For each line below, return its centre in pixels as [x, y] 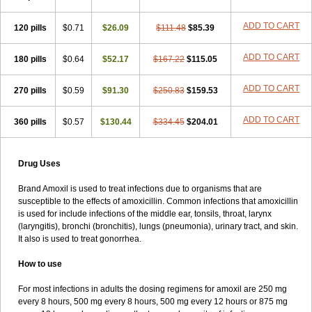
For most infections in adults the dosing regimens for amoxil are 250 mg [153, 289]
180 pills [30, 59]
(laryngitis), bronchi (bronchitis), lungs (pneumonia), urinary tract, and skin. [158, 226]
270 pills [30, 91]
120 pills [30, 28]
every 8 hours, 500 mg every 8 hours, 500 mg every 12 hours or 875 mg [153, 302]
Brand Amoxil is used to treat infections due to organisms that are [140, 189]
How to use [40, 264]
